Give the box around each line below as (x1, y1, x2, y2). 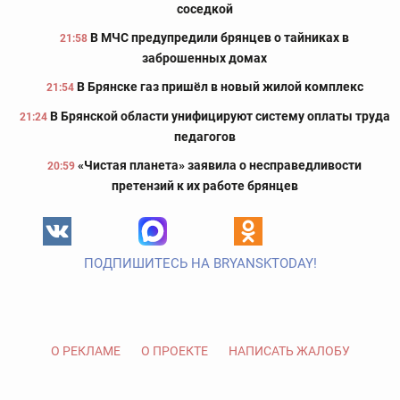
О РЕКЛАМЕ (50, 344, 121, 359)
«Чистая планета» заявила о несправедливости (78, 158, 362, 173)
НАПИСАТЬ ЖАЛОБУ (228, 344, 350, 359)
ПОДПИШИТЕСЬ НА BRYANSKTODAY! (83, 255, 317, 272)
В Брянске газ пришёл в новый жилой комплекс (76, 79, 363, 95)
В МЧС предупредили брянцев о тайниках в (90, 30, 349, 46)
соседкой (176, 2, 233, 17)
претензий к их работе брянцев (111, 179, 298, 194)
